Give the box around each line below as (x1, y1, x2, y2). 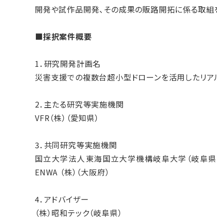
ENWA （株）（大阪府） (35, 166, 110, 178)
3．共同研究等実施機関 (35, 139, 117, 151)
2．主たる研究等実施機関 (35, 98, 124, 110)
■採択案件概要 (35, 30, 92, 42)
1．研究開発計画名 (35, 57, 101, 69)
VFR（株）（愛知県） (35, 111, 99, 124)
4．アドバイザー (35, 193, 89, 205)
